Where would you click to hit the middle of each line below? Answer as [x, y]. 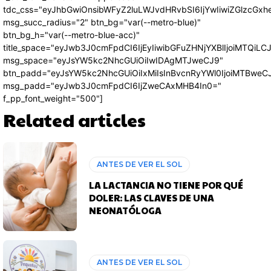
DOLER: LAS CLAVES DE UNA [152, 198]
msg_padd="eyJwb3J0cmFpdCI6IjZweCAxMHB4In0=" [112, 86]
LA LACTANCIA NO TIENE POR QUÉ [166, 185]
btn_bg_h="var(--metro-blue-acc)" [71, 35]
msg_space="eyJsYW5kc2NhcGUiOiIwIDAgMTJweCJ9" [113, 60]
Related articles [74, 120]
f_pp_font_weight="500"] [53, 99]
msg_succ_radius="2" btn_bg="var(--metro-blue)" [102, 22]
